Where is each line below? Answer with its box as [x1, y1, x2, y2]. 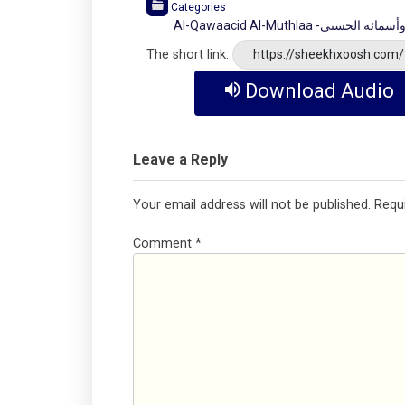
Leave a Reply [133, 151, 228, 169]
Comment [133, 235, 195, 251]
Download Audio [244, 80, 394, 103]
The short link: [146, 47, 229, 63]
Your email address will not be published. [133, 197, 371, 213]
